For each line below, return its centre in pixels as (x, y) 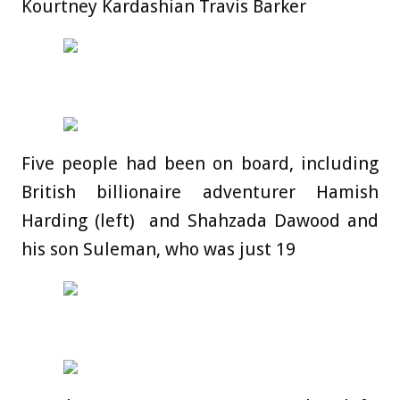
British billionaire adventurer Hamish (200, 192)
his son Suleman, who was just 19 (158, 250)
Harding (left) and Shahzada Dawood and (200, 221)
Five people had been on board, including (200, 164)
